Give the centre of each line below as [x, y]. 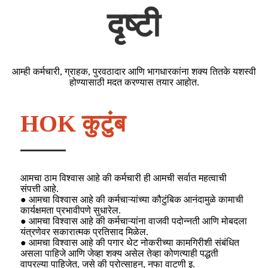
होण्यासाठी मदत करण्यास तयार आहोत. [134, 82]
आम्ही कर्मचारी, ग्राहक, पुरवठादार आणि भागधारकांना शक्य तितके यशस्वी [134, 71]
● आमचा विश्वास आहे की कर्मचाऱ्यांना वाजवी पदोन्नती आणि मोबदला [134, 221]
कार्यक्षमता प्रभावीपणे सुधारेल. [71, 210]
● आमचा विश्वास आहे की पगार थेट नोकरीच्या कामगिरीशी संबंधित [130, 242]
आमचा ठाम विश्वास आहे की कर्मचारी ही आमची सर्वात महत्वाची [124, 178]
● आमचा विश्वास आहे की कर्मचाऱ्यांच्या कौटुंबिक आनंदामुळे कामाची [132, 199]
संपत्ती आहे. [39, 188]
